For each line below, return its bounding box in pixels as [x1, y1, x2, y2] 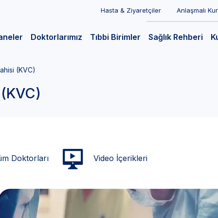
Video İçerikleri [91, 153, 148, 163]
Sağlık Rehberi [148, 32, 203, 42]
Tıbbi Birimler [90, 32, 141, 42]
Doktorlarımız [31, 32, 82, 42]
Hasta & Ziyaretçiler [101, 6, 161, 14]
